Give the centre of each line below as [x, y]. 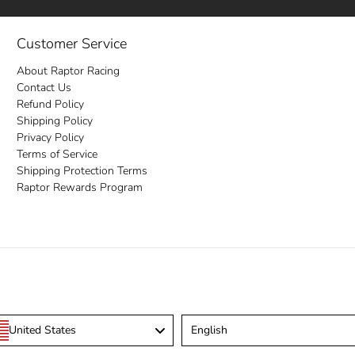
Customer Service [72, 43]
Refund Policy [51, 104]
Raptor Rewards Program [80, 187]
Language [202, 321]
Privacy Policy [51, 137]
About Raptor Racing [69, 71]
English [209, 330]
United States [42, 330]
